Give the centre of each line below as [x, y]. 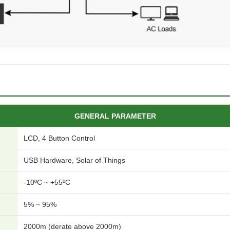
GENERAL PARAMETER [115, 116]
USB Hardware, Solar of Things [74, 160]
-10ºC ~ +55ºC [47, 183]
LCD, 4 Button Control [59, 138]
